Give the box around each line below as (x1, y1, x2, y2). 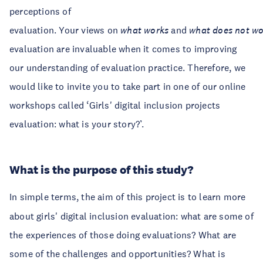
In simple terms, (9, 191, 79, 203)
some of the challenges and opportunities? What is (9, 248, 225, 259)
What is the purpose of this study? (9, 163, 193, 177)
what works (120, 24, 169, 36)
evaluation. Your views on (9, 24, 121, 36)
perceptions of (9, 5, 71, 17)
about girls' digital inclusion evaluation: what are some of (9, 210, 254, 222)
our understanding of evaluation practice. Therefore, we (9, 62, 246, 73)
